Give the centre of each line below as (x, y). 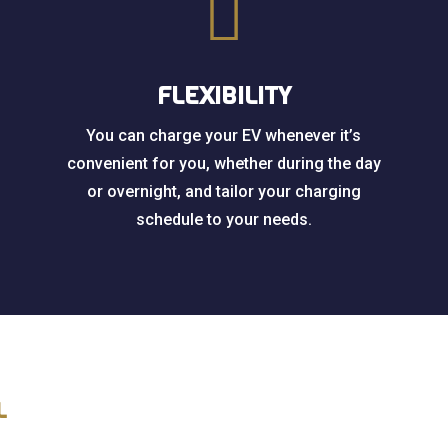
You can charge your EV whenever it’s (224, 136)
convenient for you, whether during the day (223, 164)
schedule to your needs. (223, 220)
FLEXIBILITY (223, 96)
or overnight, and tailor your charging (223, 192)
